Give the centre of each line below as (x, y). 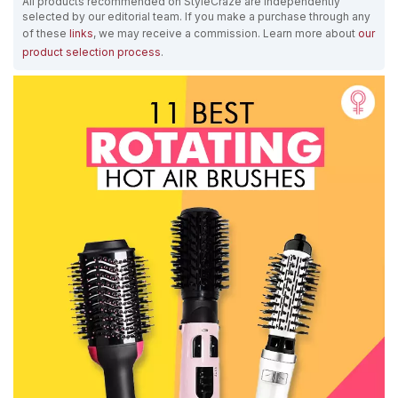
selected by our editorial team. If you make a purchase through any (196, 16)
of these (46, 33)
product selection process (92, 52)
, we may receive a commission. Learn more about (226, 33)
